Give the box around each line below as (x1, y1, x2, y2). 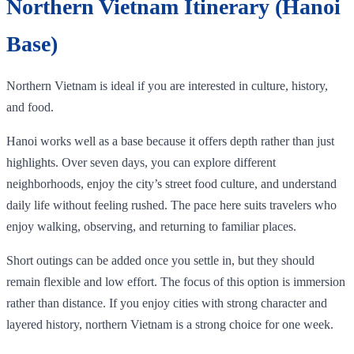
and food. (6, 100, 54, 114)
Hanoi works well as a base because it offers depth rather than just (6, 134, 334, 148)
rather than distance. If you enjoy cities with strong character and (6, 296, 327, 310)
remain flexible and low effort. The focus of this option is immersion (6, 274, 345, 288)
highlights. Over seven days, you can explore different (6, 155, 276, 169)
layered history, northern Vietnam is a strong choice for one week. (6, 317, 333, 331)
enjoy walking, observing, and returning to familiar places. (6, 219, 296, 233)
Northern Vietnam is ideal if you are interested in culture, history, (6, 78, 328, 92)
